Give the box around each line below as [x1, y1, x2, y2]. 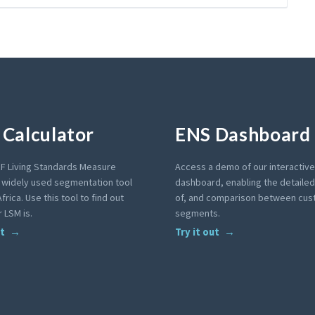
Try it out [175, 226, 219, 238]
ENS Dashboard [175, 123, 311, 146]
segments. [175, 207, 220, 219]
